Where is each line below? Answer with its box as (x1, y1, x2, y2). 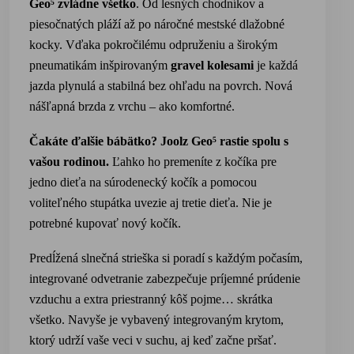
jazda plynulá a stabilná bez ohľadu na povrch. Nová (29, 79, 292, 92)
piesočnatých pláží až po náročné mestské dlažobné (29, 17, 284, 31)
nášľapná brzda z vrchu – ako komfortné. (29, 100, 235, 113)
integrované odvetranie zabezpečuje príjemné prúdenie (29, 272, 300, 285)
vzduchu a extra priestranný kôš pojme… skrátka (29, 292, 273, 306)
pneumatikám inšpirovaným (29, 58, 171, 72)
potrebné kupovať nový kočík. (29, 217, 181, 230)
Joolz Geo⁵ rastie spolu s (160, 134, 288, 148)
